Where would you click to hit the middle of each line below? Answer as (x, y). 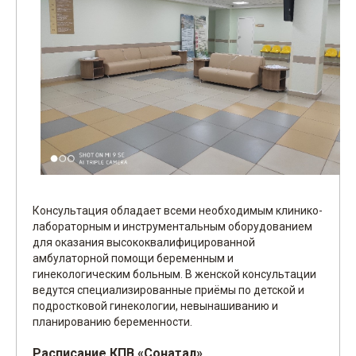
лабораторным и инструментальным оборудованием (172, 226)
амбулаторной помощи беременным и (133, 258)
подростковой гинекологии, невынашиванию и (155, 306)
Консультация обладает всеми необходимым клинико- (178, 211)
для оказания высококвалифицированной (144, 242)
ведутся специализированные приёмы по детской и (168, 290)
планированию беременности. (112, 322)
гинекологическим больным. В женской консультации (174, 274)
